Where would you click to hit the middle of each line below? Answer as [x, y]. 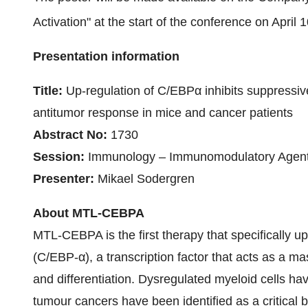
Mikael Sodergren [144, 179]
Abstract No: [70, 135]
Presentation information [106, 56]
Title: [48, 91]
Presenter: [64, 179]
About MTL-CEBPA [89, 213]
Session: [59, 157]
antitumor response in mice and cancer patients [163, 113]
